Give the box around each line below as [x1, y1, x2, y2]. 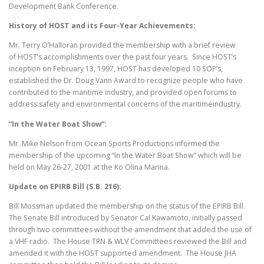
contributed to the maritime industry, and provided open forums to [9, 87, 237, 98]
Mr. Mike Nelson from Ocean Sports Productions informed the [9, 138, 220, 148]
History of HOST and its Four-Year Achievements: [9, 21, 196, 31]
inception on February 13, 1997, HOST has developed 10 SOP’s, [9, 64, 223, 74]
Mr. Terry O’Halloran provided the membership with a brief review [9, 40, 236, 51]
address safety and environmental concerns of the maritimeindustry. [9, 99, 242, 110]
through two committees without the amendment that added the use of [9, 224, 252, 235]
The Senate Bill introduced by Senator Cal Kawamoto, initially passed [9, 212, 242, 223]
